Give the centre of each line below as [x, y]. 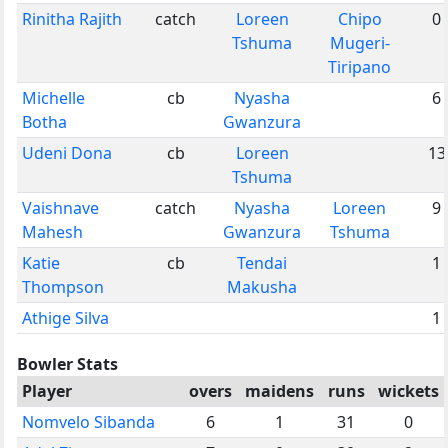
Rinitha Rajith [72, 18]
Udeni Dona [67, 152]
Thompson [63, 286]
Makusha [262, 286]
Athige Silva [65, 317]
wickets [408, 390]
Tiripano [359, 66]
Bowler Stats [67, 363]
